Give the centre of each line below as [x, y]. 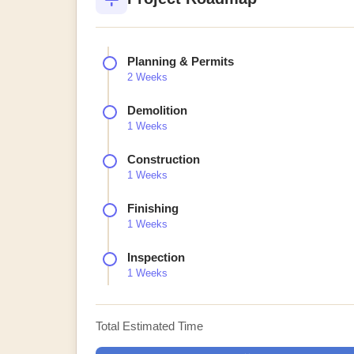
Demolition [157, 110]
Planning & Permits [181, 61]
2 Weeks [147, 77]
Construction [164, 159]
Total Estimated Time [149, 326]
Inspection [156, 257]
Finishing [153, 208]
